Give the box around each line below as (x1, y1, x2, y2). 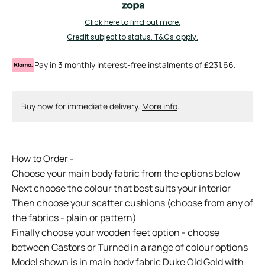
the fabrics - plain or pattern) (12, 211, 137, 224)
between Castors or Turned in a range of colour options (12, 241, 248, 254)
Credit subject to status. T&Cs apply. (67, 32, 198, 42)
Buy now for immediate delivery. (21, 101, 142, 112)
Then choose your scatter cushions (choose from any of (12, 196, 253, 209)
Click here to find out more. (85, 17, 180, 27)
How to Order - (12, 152, 74, 165)
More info (142, 101, 177, 112)
